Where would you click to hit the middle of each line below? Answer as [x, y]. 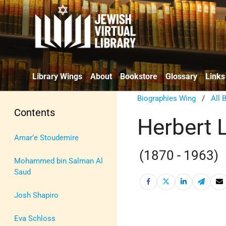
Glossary [181, 76]
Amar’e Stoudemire [46, 137]
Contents [35, 112]
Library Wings [57, 76]
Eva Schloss [35, 218]
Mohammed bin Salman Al [59, 161]
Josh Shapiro [36, 195]
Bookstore [139, 76]
